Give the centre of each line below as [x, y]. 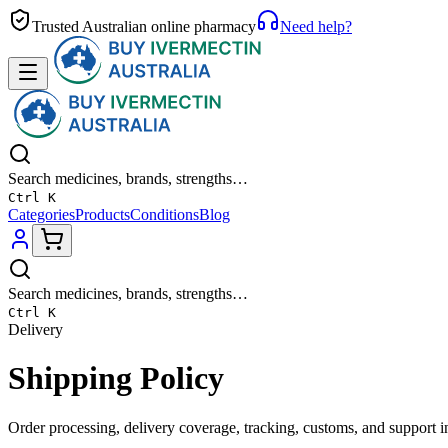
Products [102, 214]
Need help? [316, 26]
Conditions [164, 214]
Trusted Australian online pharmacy [144, 26]
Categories [41, 214]
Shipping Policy [116, 378]
